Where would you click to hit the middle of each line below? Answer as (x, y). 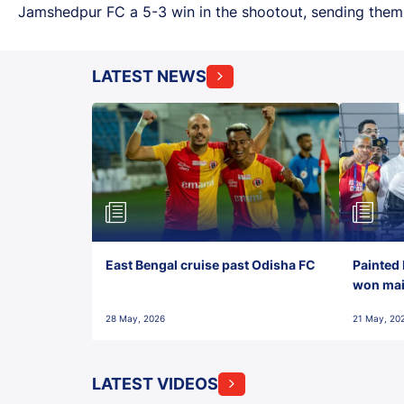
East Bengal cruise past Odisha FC (212, 264)
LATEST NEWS (149, 76)
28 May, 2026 (135, 318)
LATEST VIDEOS (155, 383)
